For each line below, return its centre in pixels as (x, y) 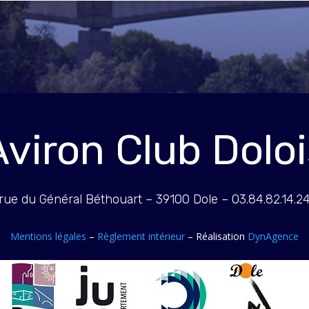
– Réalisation (216, 236)
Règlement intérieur (141, 236)
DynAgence (273, 236)
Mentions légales (48, 236)
